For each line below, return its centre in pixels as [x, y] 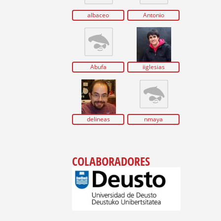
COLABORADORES [111, 161]
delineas [98, 119]
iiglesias [153, 67]
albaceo [98, 15]
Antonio [153, 15]
